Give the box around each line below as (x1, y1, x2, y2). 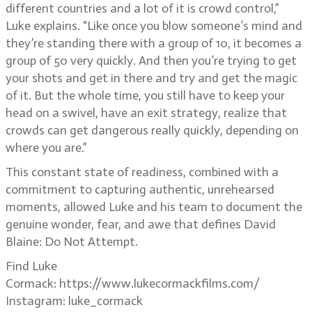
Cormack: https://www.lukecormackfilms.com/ (6, 276, 260, 291)
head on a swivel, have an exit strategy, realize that (6, 105, 287, 120)
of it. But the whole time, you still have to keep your (6, 88, 285, 103)
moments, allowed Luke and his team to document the (6, 199, 302, 214)
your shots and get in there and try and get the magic (6, 70, 297, 86)
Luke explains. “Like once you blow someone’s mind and (6, 18, 302, 33)
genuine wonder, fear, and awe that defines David (6, 217, 276, 232)
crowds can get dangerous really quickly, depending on (6, 123, 299, 138)
